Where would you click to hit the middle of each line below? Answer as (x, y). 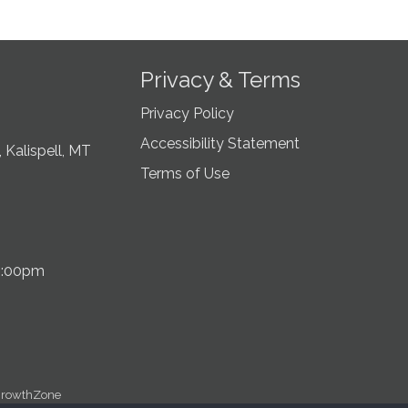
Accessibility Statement (219, 143)
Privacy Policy (187, 113)
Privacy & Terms (220, 80)
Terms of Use (184, 173)
